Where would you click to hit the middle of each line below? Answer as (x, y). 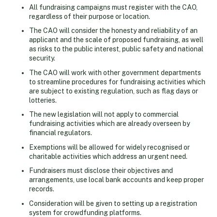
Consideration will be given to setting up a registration (113, 203)
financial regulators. (61, 133)
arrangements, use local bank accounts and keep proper (116, 180)
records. (42, 189)
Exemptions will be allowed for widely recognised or (109, 147)
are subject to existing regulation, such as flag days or (114, 91)
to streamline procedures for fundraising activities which (117, 82)
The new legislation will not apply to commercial (104, 115)
